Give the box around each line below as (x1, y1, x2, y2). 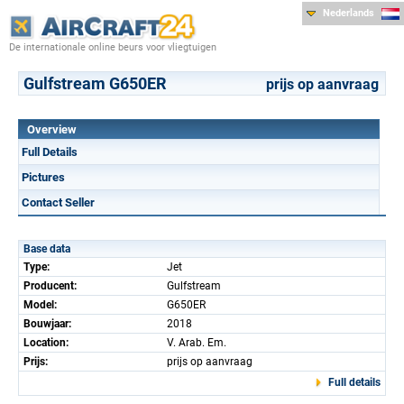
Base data (23, 242, 70, 255)
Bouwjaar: (23, 317, 71, 330)
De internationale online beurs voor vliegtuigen (9, 41, 216, 53)
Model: (23, 298, 57, 311)
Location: (23, 335, 69, 349)
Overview (27, 122, 77, 136)
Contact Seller (22, 195, 95, 209)
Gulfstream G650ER (23, 73, 166, 93)
